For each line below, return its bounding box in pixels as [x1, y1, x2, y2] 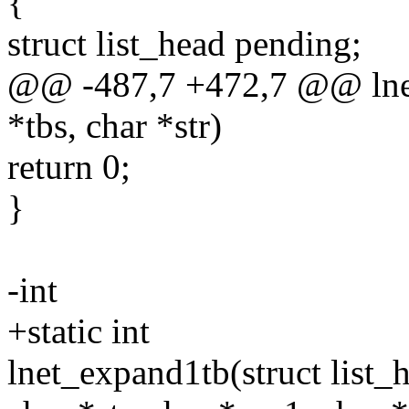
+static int [7, 311, 150, 351]
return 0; [7, 147, 131, 187]
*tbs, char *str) [7, 106, 222, 146]
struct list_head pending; [7, 24, 362, 64]
